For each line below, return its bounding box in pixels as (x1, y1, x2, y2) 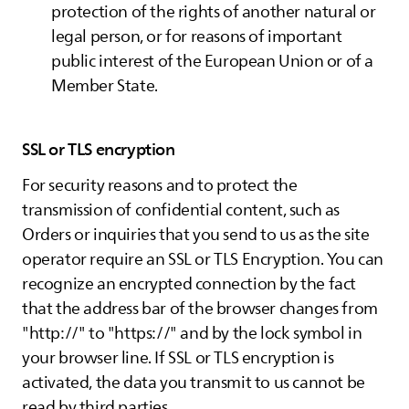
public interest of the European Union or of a (51, 48, 374, 74)
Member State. (51, 73, 158, 99)
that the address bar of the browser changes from (22, 296, 378, 321)
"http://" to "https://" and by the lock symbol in (22, 320, 362, 346)
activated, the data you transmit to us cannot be (22, 370, 365, 395)
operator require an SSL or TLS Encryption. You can (22, 246, 384, 272)
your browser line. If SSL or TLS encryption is (22, 345, 334, 371)
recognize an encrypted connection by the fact (22, 271, 357, 297)
